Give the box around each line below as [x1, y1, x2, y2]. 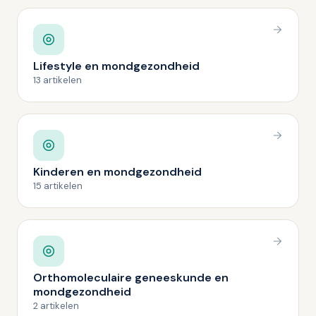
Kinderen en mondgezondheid [33, 164, 202, 179]
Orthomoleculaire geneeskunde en [33, 270, 229, 285]
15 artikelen [33, 180, 83, 192]
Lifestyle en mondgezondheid [33, 59, 200, 73]
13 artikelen [33, 74, 82, 86]
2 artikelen [33, 300, 79, 312]
